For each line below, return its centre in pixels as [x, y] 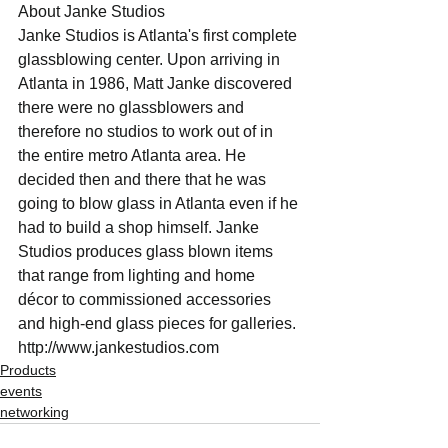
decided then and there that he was [144, 179]
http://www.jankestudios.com [118, 347]
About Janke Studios [91, 11]
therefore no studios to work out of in [147, 131]
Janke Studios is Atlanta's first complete [159, 35]
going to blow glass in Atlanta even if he [160, 203]
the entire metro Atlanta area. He [134, 155]
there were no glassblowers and [133, 107]
